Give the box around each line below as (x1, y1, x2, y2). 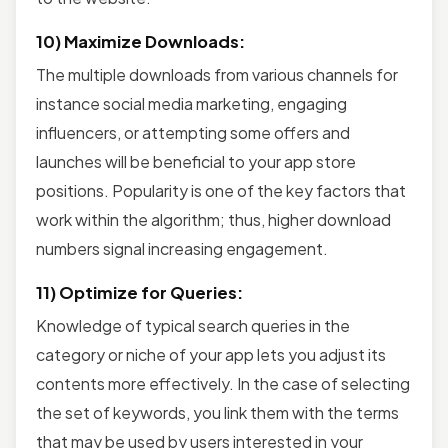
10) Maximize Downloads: (36, 30, 245, 52)
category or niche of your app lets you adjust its (36, 343, 386, 365)
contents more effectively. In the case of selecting (36, 372, 410, 394)
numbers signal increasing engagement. (36, 237, 328, 259)
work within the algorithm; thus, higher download (36, 208, 391, 230)
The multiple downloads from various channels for (36, 63, 398, 85)
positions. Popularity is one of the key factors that (36, 179, 406, 201)
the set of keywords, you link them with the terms (36, 401, 399, 423)
